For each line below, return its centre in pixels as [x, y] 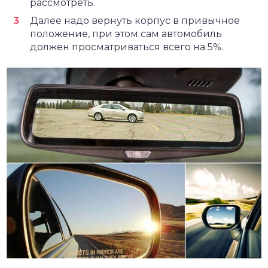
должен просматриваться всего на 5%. [127, 47]
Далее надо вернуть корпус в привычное [135, 21]
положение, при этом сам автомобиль [126, 34]
